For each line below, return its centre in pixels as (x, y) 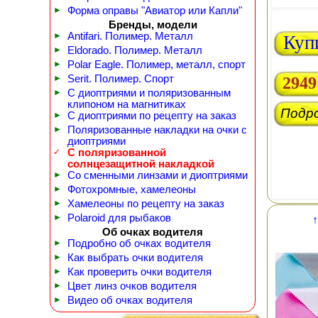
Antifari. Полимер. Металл (130, 36)
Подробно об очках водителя (139, 243)
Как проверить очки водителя (139, 272)
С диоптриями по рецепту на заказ (152, 116)
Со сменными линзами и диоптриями (158, 175)
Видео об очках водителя (130, 300)
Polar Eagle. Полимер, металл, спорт (157, 65)
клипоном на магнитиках (127, 104)
